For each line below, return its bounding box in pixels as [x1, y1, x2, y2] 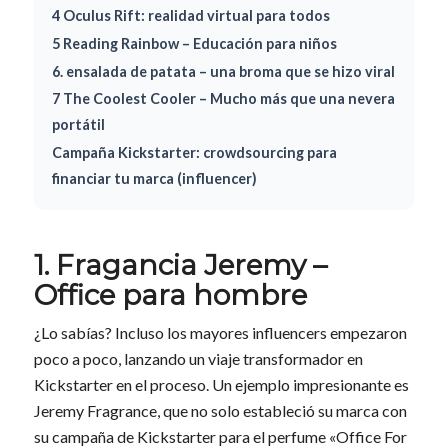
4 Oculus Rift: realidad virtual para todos [52, 7, 331, 25]
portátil [52, 116, 106, 134]
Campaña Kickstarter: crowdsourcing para [52, 143, 338, 161]
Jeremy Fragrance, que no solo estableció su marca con [33, 401, 407, 421]
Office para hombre [33, 278, 307, 313]
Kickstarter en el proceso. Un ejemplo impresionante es [33, 375, 409, 395]
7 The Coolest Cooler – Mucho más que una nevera [52, 90, 396, 108]
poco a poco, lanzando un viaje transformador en [33, 349, 363, 369]
